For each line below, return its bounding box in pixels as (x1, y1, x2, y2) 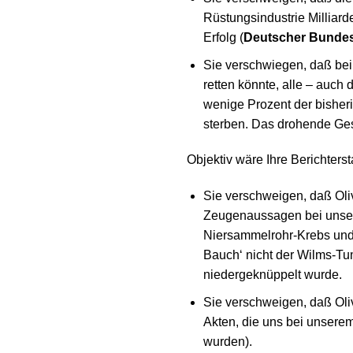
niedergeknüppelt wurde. (203, 268, 342, 282)
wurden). (203, 334, 252, 348)
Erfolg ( (203, 30, 243, 44)
